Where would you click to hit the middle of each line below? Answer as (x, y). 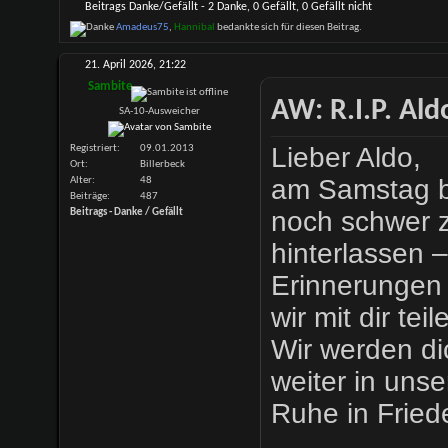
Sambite (110, 86)
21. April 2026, (121, 64)
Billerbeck (162, 165)
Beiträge (88, 197)
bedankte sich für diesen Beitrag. (288, 27)
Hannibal (194, 27)
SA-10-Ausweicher (160, 111)
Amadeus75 (142, 27)
